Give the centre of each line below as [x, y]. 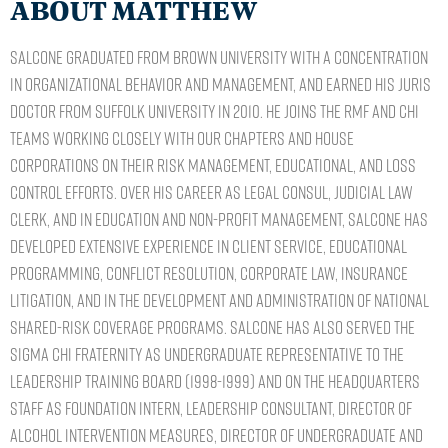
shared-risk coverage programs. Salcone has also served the [212, 326]
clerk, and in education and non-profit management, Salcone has [219, 218]
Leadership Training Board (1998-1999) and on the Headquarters [215, 380]
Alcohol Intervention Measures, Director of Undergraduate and [216, 434]
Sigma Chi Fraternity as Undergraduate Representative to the [207, 353]
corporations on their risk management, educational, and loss [213, 164]
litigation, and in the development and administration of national [219, 299]
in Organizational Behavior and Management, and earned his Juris [220, 83]
